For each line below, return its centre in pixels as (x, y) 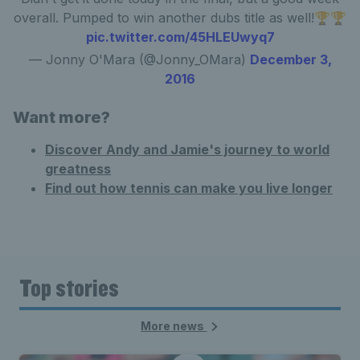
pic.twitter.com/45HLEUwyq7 (180, 37)
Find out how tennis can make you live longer (189, 188)
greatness (78, 169)
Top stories (69, 287)
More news (174, 326)
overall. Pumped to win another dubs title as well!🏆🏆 (180, 18)
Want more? (61, 117)
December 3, (290, 59)
